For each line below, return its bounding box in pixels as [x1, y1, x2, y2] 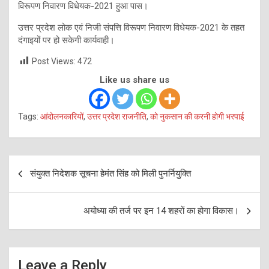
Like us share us [100, 74, 169, 86]
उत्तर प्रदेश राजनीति [87, 112, 147, 122]
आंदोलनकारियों [40, 112, 83, 122]
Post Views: [32, 56, 76, 66]
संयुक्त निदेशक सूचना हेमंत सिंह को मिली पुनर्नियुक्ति [30, 168, 191, 180]
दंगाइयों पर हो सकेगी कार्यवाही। [18, 34, 115, 46]
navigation [8, 175, 79, 193]
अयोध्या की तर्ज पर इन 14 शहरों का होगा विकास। [83, 205, 239, 217]
